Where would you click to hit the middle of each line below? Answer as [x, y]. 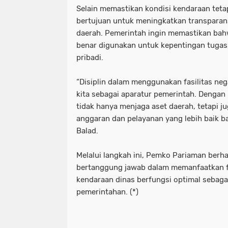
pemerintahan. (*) [107, 192]
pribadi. [90, 58]
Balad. [87, 131]
